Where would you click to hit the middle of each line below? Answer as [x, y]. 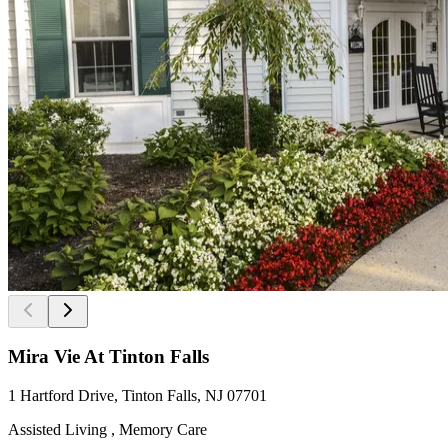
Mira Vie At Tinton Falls [108, 357]
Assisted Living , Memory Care [107, 430]
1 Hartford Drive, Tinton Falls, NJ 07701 [137, 396]
